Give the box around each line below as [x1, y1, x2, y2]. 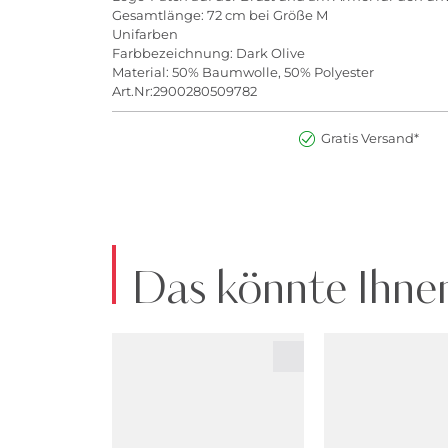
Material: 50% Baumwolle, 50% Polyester [112, 64, 374, 81]
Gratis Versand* [320, 130, 419, 147]
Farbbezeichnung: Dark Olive [112, 45, 305, 62]
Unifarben [112, 26, 178, 43]
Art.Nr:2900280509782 [112, 83, 257, 100]
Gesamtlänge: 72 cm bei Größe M [112, 7, 328, 24]
